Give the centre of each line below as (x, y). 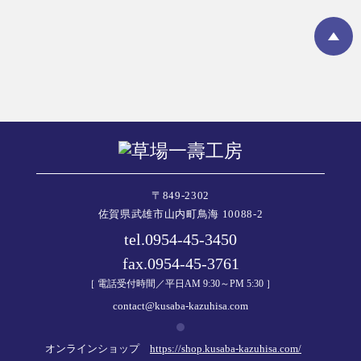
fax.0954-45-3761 (180, 263)
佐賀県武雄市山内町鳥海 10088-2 (180, 214)
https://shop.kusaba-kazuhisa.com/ (226, 349)
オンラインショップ (98, 349)
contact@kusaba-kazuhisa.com (180, 306)
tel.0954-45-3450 (180, 239)
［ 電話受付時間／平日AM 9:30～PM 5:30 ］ (180, 284)
